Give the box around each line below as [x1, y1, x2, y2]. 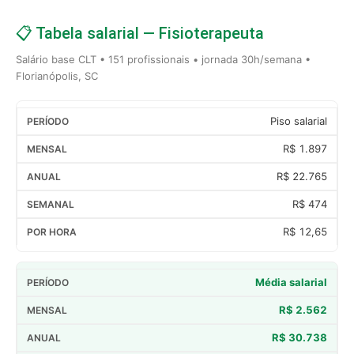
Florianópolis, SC [16, 69, 98, 82]
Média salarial [255, 275, 327, 288]
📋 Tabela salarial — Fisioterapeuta [16, 23, 264, 43]
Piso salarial [270, 114, 327, 127]
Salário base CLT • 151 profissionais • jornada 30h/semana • [16, 52, 311, 66]
